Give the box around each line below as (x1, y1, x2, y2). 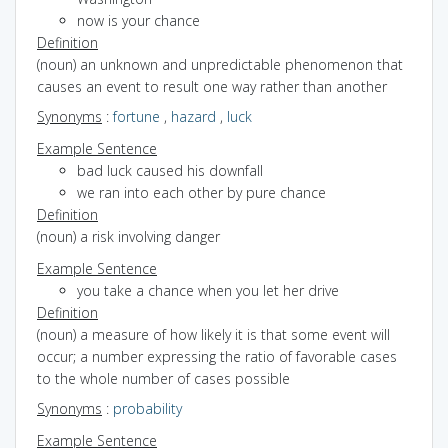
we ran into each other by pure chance (77, 182, 326, 202)
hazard (171, 106, 216, 126)
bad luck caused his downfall (77, 160, 263, 180)
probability (113, 398, 182, 418)
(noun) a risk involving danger (37, 226, 220, 246)
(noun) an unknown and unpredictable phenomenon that (37, 54, 403, 74)
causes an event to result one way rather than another (37, 76, 387, 96)
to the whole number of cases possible (37, 368, 290, 388)
